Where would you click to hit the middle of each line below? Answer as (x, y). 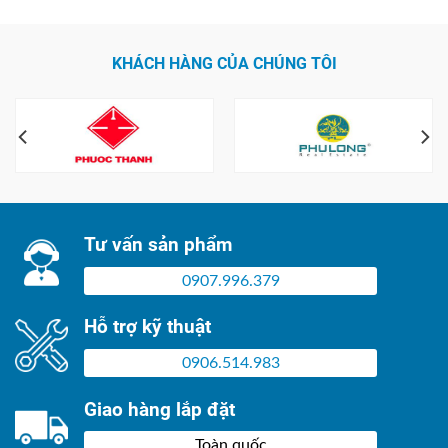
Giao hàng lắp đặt (159, 409)
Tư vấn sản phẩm (158, 245)
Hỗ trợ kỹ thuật (147, 327)
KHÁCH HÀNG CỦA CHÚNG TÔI (224, 64)
